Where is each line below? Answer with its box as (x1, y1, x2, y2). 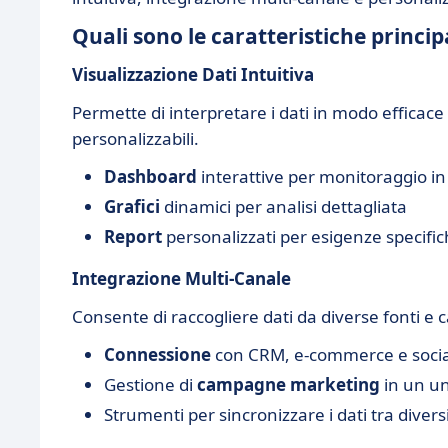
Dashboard (104, 165, 197, 188)
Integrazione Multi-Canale (72, 267, 291, 290)
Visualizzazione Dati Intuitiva (72, 63, 314, 86)
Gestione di (104, 373, 197, 396)
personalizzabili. (72, 127, 199, 150)
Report (104, 225, 162, 248)
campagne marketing (197, 373, 380, 396)
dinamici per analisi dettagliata (160, 195, 407, 218)
